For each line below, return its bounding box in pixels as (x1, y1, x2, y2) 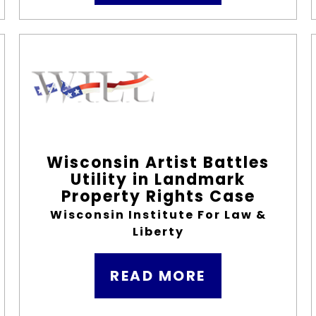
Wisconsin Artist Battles (47, 152, 269, 174)
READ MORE (110, 266, 206, 286)
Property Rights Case (61, 186, 255, 207)
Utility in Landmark (71, 169, 245, 190)
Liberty (132, 224, 184, 240)
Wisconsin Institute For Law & (49, 207, 267, 223)
